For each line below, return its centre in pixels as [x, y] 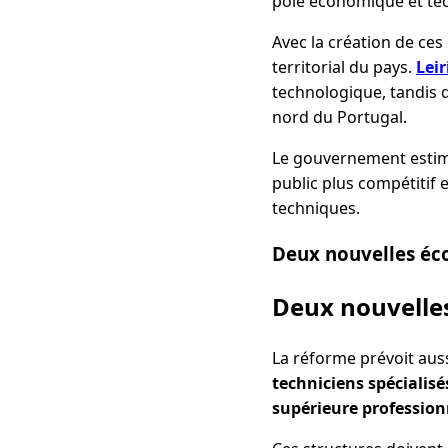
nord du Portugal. [339, 116]
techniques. [316, 207]
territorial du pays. [344, 66]
